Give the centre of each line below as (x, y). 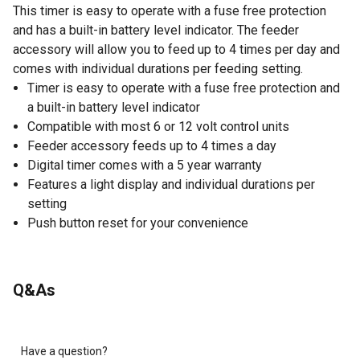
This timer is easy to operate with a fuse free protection (170, 10)
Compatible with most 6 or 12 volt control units (158, 126)
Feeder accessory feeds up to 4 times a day (152, 145)
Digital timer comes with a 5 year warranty (145, 165)
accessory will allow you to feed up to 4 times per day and (176, 49)
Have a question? (64, 351)
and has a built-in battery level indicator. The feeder (156, 30)
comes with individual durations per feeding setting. (158, 68)
